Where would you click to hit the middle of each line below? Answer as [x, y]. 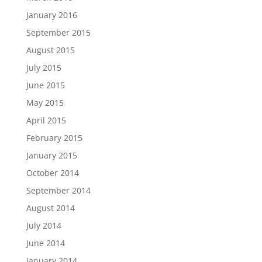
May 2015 [45, 102]
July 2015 [44, 67]
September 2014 [58, 190]
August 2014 [50, 208]
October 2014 [52, 173]
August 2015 [50, 50]
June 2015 [45, 85]
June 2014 [45, 243]
